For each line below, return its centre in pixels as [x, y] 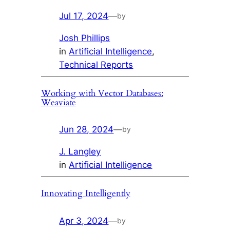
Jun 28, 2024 [87, 130]
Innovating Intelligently [85, 194]
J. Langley [80, 152]
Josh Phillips [85, 38]
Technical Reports [96, 64]
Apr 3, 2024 [84, 221]
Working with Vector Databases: [102, 93]
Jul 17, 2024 [84, 16]
